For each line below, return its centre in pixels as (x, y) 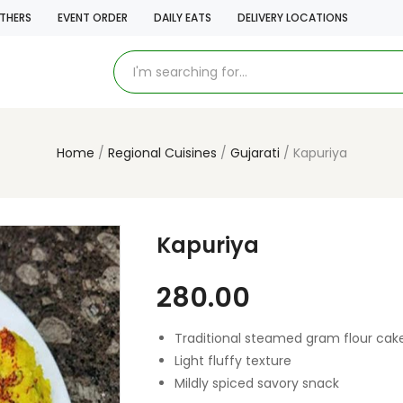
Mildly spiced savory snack (257, 383)
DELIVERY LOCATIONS (293, 18)
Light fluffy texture (233, 361)
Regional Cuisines (162, 153)
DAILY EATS (183, 18)
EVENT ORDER (93, 18)
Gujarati (255, 153)
